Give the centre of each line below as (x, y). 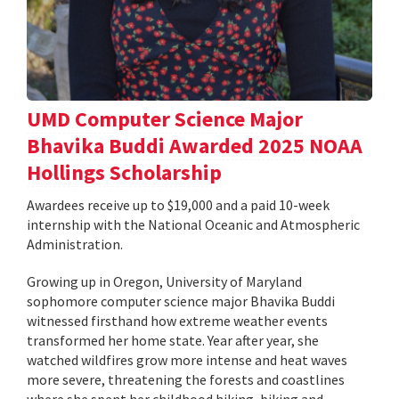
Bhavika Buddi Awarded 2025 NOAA (195, 145)
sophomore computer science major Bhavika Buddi (181, 301)
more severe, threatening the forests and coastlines (186, 379)
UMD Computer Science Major (165, 118)
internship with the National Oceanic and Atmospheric (193, 224)
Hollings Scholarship (124, 172)
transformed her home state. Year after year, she (173, 340)
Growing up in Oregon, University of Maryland (164, 281)
